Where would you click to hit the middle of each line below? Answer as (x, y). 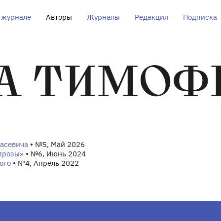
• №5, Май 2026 (56, 144)
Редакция (151, 17)
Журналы (103, 17)
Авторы (59, 17)
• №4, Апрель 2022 (45, 163)
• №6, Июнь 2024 (55, 153)
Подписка (200, 17)
